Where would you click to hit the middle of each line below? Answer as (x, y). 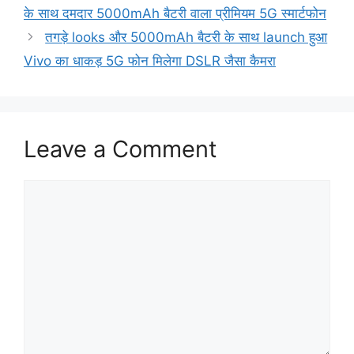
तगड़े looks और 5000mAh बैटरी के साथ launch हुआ (186, 37)
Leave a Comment (121, 149)
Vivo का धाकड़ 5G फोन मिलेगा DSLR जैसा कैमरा (150, 60)
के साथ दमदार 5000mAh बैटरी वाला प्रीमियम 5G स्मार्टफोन (175, 13)
